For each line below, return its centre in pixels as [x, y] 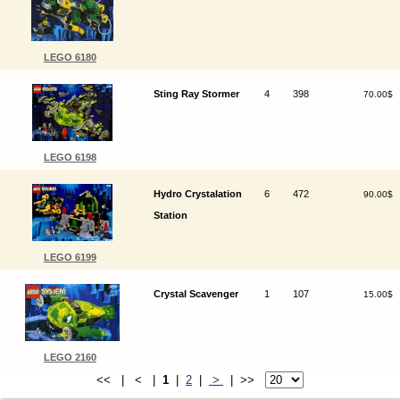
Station [170, 215]
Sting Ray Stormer [196, 93]
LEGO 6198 [70, 157]
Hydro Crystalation [197, 193]
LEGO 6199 [70, 257]
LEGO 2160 [70, 357]
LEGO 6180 [70, 57]
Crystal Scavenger [196, 293]
